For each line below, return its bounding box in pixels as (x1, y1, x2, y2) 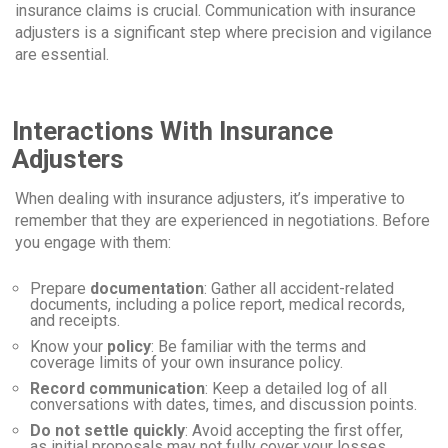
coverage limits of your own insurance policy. (30, 352, 343, 372)
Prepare (30, 278, 90, 298)
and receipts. (30, 310, 120, 330)
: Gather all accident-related (204, 278, 394, 298)
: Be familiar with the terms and (151, 336, 366, 356)
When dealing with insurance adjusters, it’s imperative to (15, 188, 405, 208)
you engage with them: (15, 232, 171, 252)
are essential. (15, 44, 109, 64)
